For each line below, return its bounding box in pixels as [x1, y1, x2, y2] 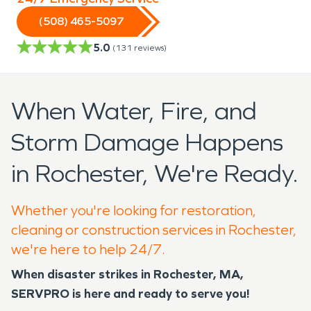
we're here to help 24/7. [11, 240, 165, 258]
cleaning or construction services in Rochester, [11, 221, 296, 238]
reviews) [134, 42, 167, 53]
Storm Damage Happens [11, 127, 283, 158]
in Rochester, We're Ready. [11, 158, 299, 189]
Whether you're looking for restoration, [11, 201, 256, 219]
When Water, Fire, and [11, 96, 257, 126]
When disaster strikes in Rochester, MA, [11, 266, 244, 282]
